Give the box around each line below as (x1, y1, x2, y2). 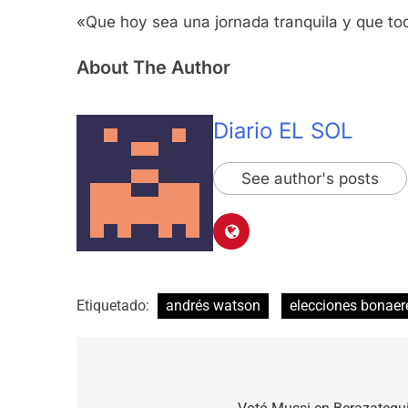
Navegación (94, 366, 210, 393)
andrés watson (166, 296, 260, 314)
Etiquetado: (76, 296, 153, 314)
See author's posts (241, 168, 379, 188)
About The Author (76, 56, 230, 78)
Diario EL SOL (213, 117, 353, 144)
